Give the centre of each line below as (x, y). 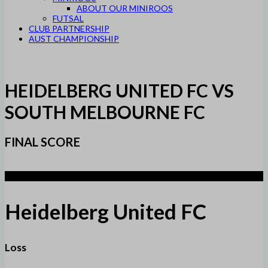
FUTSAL (68, 18)
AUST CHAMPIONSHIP (74, 39)
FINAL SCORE (42, 142)
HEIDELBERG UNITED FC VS (119, 91)
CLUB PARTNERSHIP (69, 28)
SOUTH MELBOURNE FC (105, 112)
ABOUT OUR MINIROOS (125, 8)
